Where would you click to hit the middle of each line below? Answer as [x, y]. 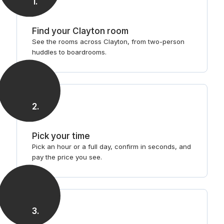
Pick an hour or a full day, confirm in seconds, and [111, 146]
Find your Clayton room [80, 30]
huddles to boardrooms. [69, 52]
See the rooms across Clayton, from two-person [108, 41]
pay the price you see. [67, 157]
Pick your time [61, 135]
